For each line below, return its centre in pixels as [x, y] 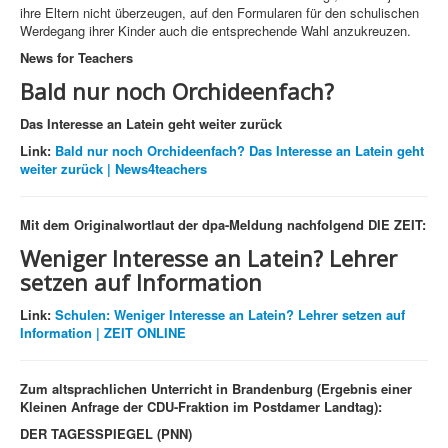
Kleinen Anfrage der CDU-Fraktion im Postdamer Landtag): [201, 407]
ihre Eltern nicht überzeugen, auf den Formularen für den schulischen [219, 13]
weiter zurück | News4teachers [113, 169]
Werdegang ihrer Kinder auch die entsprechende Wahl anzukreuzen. [215, 31]
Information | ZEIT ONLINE [103, 333]
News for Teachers [76, 58]
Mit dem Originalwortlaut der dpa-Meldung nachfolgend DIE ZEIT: [223, 225]
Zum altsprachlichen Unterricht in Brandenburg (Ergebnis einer [216, 389]
